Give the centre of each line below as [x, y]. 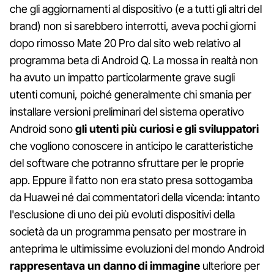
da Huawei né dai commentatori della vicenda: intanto [135, 197]
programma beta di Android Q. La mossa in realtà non [134, 60]
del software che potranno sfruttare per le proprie [127, 163]
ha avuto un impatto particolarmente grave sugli [122, 77]
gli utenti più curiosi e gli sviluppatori [167, 128]
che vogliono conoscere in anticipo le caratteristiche [131, 146]
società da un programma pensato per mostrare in [128, 231]
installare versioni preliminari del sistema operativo [127, 111]
